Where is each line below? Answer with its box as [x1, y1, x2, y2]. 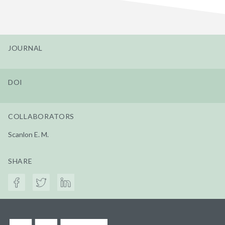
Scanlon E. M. [8, 130, 49, 139]
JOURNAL [8, 43, 43, 52]
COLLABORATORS [8, 111, 75, 121]
